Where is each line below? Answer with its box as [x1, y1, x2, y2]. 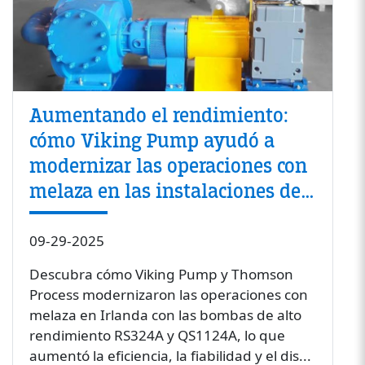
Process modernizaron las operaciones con [29, 284, 308, 304]
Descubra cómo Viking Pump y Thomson [29, 264, 293, 284]
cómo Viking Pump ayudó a [29, 127, 275, 154]
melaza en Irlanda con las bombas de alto [29, 305, 301, 324]
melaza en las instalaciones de [29, 178, 301, 204]
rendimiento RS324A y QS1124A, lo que [29, 325, 285, 345]
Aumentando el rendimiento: [29, 102, 288, 129]
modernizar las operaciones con [29, 152, 307, 179]
